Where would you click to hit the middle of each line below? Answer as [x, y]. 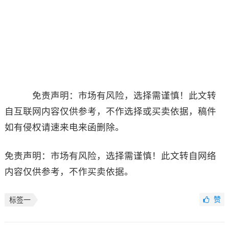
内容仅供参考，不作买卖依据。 [69, 172]
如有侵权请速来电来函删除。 [64, 128]
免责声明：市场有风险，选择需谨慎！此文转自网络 [110, 156]
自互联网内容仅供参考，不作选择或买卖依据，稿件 [110, 112]
